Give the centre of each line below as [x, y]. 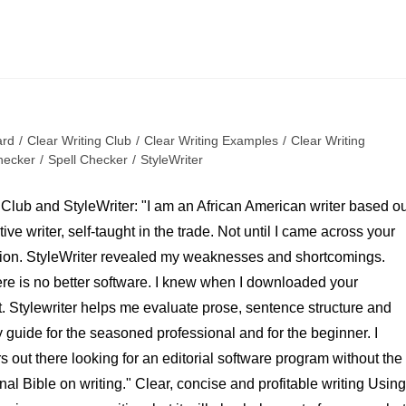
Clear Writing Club [79, 141]
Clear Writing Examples [211, 141]
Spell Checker [88, 160]
